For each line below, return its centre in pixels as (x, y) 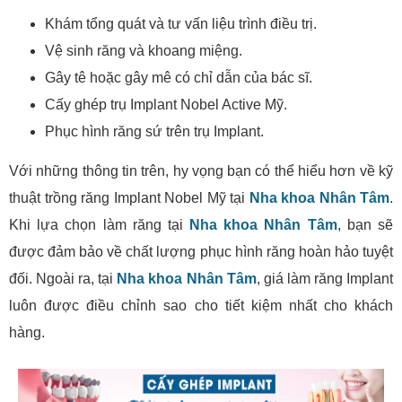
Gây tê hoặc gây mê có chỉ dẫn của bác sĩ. (179, 78)
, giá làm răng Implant (325, 279)
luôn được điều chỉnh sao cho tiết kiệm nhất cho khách (201, 306)
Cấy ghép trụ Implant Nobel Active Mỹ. (166, 105)
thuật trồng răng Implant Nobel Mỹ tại (129, 198)
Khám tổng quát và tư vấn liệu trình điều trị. (181, 24)
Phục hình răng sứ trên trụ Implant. (154, 132)
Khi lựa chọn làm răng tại (100, 225)
